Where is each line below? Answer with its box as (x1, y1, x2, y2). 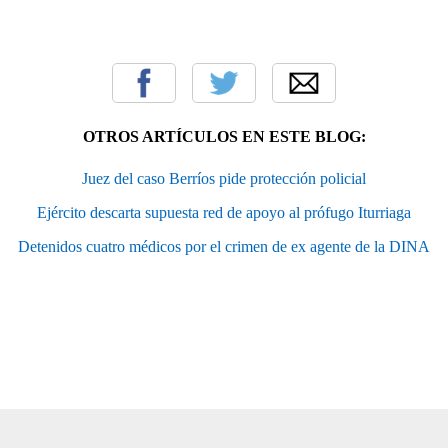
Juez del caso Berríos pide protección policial (82, 169, 366, 187)
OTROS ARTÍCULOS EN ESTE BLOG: (82, 127, 366, 145)
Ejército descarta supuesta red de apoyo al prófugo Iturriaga (37, 203, 411, 221)
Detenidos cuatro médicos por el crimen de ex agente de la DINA (18, 237, 430, 255)
